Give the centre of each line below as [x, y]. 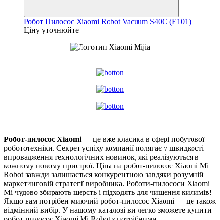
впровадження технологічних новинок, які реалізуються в [101, 157]
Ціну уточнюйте [51, 30]
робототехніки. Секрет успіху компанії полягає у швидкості [104, 148]
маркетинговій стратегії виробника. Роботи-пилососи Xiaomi [107, 183]
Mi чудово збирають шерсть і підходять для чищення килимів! [108, 192]
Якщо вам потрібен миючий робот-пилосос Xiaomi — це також [110, 201]
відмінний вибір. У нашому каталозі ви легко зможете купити [108, 210]
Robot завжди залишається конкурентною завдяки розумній [104, 174]
